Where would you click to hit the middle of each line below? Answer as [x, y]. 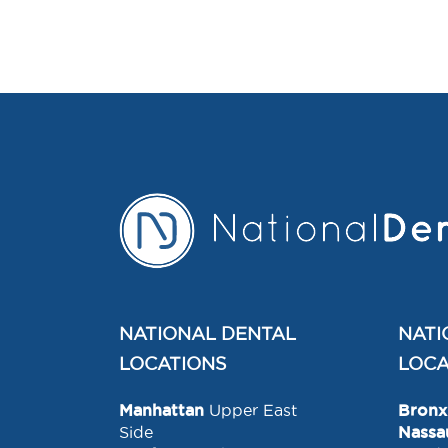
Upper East [253, 410]
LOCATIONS [173, 363]
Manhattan [161, 410]
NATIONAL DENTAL [207, 333]
